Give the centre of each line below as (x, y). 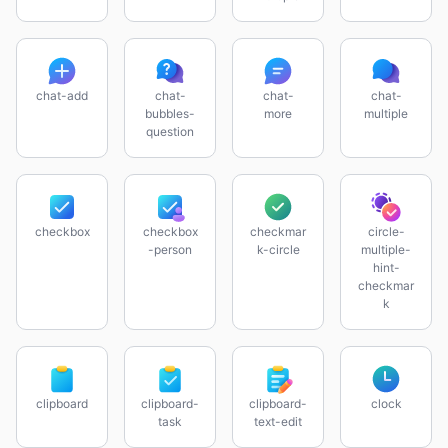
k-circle (278, 249)
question (170, 131)
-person (170, 249)
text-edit (278, 421)
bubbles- (170, 113)
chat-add (62, 95)
